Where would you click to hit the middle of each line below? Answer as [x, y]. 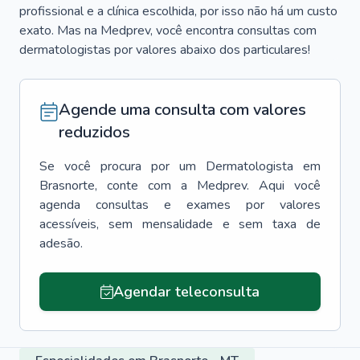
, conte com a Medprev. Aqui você [208, 186]
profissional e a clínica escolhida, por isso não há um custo [178, 11]
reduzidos [94, 132]
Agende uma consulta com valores [182, 110]
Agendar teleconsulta [186, 292]
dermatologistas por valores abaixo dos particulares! [165, 50]
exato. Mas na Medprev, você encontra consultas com [168, 31]
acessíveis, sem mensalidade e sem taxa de [180, 224]
